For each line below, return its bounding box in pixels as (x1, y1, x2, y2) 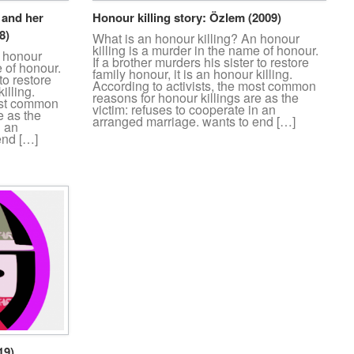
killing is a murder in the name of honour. (92, 41, 318, 60)
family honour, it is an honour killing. (92, 65, 292, 84)
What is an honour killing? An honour (92, 29, 299, 48)
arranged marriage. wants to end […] (92, 112, 296, 131)
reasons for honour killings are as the (92, 88, 299, 107)
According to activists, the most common (92, 77, 316, 96)
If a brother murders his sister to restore (92, 53, 309, 72)
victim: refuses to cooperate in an (92, 100, 276, 119)
